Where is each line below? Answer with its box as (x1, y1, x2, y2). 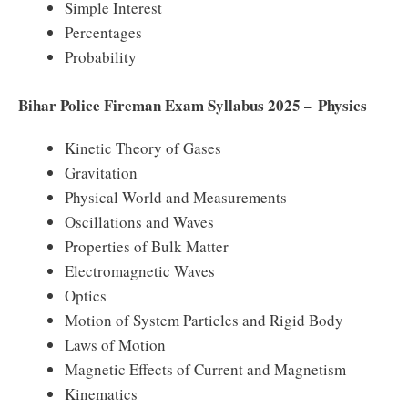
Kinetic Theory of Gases (65, 137, 221, 158)
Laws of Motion (65, 333, 166, 355)
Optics (65, 284, 107, 306)
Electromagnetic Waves (65, 260, 215, 281)
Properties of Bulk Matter (65, 235, 229, 257)
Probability (65, 46, 137, 67)
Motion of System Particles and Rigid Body (65, 309, 343, 331)
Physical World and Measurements (65, 186, 287, 208)
